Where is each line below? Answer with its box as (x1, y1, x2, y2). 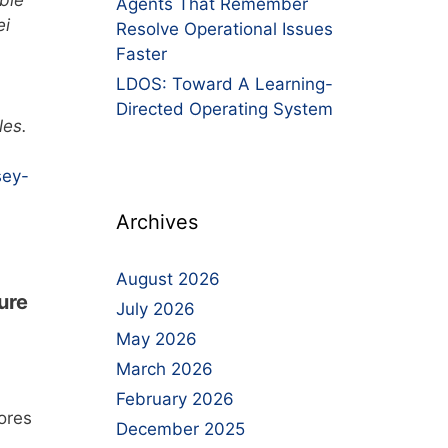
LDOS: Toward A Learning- (116, 74, 333, 94)
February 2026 (116, 389, 234, 409)
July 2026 (116, 299, 195, 319)
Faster (116, 44, 167, 64)
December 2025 (116, 419, 245, 439)
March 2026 (116, 359, 213, 379)
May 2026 (116, 329, 197, 349)
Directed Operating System (116, 99, 333, 119)
